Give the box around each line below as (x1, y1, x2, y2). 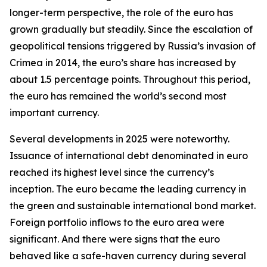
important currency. (10, 107, 99, 119)
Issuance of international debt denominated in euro (10, 150, 248, 162)
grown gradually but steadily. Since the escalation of (10, 23, 253, 35)
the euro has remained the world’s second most (10, 90, 226, 102)
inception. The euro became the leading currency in (10, 183, 246, 195)
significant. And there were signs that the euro (10, 233, 220, 245)
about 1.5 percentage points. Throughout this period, (10, 73, 250, 85)
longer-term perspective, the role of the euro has (10, 7, 233, 18)
